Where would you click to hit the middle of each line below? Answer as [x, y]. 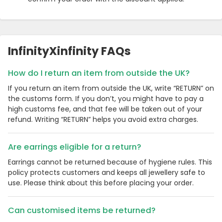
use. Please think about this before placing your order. [101, 183]
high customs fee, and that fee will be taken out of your [105, 109]
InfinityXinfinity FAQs [69, 51]
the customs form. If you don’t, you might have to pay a [106, 99]
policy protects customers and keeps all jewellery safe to [107, 173]
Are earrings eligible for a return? [75, 147]
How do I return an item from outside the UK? [99, 73]
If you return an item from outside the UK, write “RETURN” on [111, 88]
